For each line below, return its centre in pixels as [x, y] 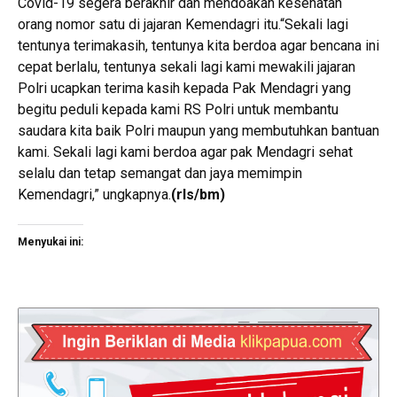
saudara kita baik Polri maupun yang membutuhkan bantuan [198, 130]
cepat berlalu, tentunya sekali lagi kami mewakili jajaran [187, 66]
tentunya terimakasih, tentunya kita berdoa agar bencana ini [198, 45]
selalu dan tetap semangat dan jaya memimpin [160, 173]
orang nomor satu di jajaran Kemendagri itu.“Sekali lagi [183, 24]
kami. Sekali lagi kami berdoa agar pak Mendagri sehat [185, 152]
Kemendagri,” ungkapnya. [94, 194]
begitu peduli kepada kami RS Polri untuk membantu [178, 109]
